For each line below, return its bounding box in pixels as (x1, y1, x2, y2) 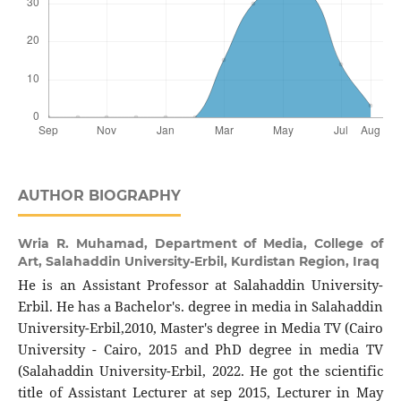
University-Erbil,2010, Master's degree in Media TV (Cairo (17, 319, 384, 338)
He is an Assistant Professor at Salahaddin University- (17, 276, 384, 295)
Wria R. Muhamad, (17, 235, 155, 252)
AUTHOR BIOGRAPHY (17, 187, 181, 205)
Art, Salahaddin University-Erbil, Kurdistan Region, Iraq (17, 253, 380, 270)
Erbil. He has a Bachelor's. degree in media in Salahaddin (17, 297, 384, 317)
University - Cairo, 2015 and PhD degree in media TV (17, 340, 384, 360)
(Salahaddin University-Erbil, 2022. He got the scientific (17, 362, 384, 381)
